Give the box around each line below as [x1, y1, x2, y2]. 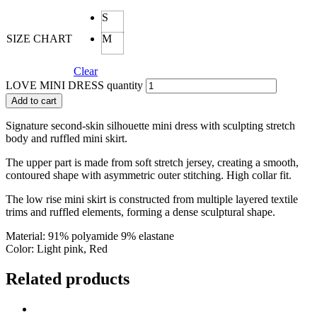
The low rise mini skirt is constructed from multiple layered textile [6, 192, 298, 205]
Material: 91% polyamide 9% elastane [6, 229, 174, 242]
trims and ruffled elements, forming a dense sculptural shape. [6, 205, 275, 218]
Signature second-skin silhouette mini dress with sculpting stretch [6, 119, 295, 132]
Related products [6, 269, 129, 288]
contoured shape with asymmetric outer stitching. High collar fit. [6, 168, 292, 181]
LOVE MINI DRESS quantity [6, 79, 143, 91]
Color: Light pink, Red [6, 242, 108, 255]
